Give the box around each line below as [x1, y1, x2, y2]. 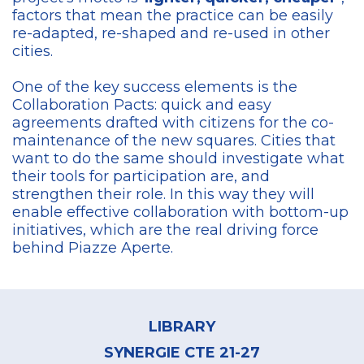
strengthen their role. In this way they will [12, 185, 314, 204]
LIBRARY [149, 318, 215, 336]
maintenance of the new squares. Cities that [12, 132, 336, 150]
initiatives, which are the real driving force [12, 221, 318, 240]
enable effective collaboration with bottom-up [12, 203, 349, 222]
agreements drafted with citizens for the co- [12, 114, 334, 132]
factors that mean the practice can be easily [12, 6, 333, 25]
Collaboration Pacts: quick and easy [12, 96, 271, 115]
